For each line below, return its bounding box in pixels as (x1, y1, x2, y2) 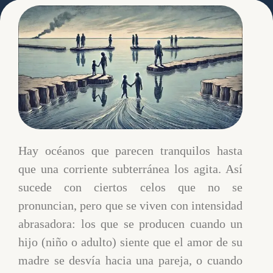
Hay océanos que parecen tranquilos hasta (18, 143, 243, 157)
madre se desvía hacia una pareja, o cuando (18, 253, 243, 267)
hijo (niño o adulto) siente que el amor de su (18, 235, 243, 249)
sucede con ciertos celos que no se (18, 180, 243, 194)
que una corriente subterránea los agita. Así (18, 161, 243, 175)
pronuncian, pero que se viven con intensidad (18, 198, 243, 212)
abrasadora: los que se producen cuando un (18, 216, 243, 230)
